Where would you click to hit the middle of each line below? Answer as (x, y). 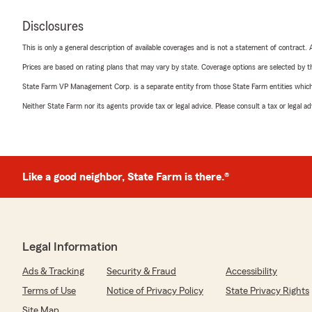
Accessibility (251, 272)
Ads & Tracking (53, 272)
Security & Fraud (141, 272)
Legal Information (70, 247)
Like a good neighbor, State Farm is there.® (126, 177)
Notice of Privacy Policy (155, 291)
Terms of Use (49, 291)
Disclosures (53, 26)
